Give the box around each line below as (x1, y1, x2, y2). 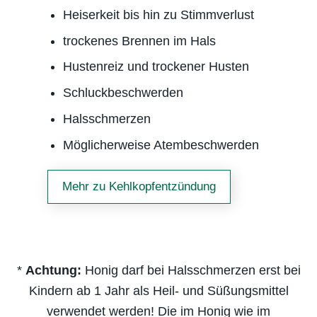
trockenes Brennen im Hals (62, 33, 216, 48)
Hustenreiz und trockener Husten (62, 59, 249, 74)
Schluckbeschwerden (62, 86, 183, 100)
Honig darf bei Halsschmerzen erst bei (81, 263, 301, 277)
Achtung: (25, 263, 81, 277)
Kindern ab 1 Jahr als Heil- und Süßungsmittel (28, 283, 289, 298)
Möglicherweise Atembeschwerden (62, 137, 259, 152)
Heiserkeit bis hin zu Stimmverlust (62, 7, 254, 22)
